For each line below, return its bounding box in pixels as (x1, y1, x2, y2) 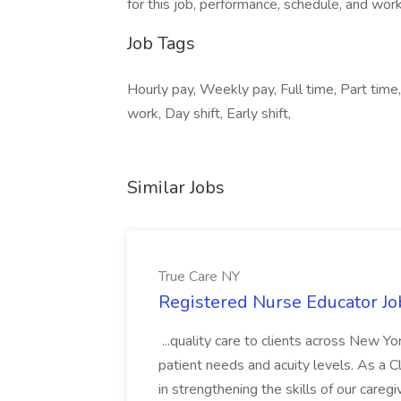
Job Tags (127, 31, 195, 55)
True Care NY (158, 267, 240, 286)
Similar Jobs (127, 175, 225, 200)
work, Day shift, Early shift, (127, 104, 291, 124)
